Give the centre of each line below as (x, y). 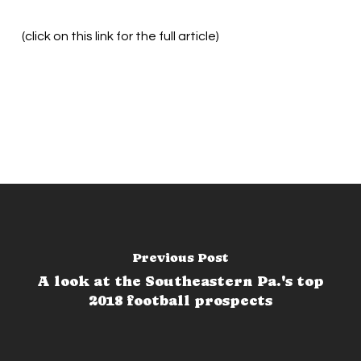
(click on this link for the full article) (120, 36)
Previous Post (180, 257)
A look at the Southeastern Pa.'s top (180, 281)
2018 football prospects (180, 300)
